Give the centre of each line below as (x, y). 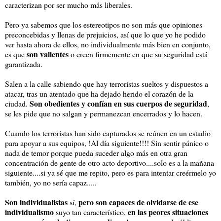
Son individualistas (36, 202)
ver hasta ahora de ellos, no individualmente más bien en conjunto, (108, 44)
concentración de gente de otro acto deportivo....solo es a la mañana (110, 163)
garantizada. (25, 64)
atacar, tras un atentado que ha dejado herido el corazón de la (99, 94)
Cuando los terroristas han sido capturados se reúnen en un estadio (108, 133)
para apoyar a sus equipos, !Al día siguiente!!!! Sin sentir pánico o (107, 143)
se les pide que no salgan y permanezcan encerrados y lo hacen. (105, 113)
